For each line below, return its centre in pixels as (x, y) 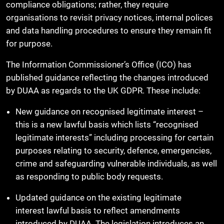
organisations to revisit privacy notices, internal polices (109, 18)
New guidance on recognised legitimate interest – (110, 112)
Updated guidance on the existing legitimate (99, 198)
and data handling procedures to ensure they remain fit (109, 31)
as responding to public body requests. (89, 177)
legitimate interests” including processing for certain (115, 138)
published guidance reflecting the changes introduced (107, 78)
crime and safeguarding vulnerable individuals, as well (116, 164)
